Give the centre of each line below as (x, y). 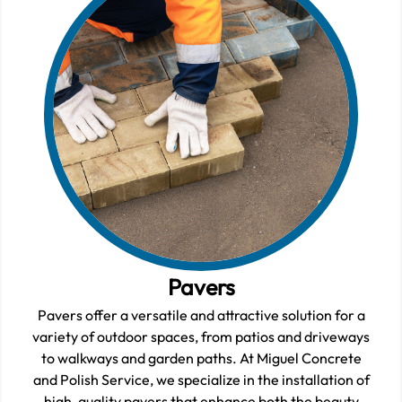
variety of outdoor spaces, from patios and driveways (201, 337)
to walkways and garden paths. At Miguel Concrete (201, 358)
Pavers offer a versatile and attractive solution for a (201, 315)
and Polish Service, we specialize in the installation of (201, 380)
